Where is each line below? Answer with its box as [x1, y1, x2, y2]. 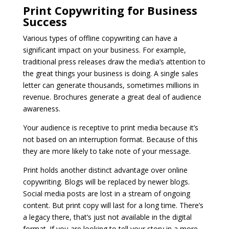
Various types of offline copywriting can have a [22, 33, 177, 43]
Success [22, 13, 67, 29]
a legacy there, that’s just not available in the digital [22, 212, 192, 222]
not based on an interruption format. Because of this [22, 134, 198, 144]
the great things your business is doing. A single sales [22, 68, 198, 78]
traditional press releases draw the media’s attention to [22, 56, 205, 66]
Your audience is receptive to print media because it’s [22, 122, 198, 132]
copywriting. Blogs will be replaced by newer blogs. [22, 176, 190, 187]
